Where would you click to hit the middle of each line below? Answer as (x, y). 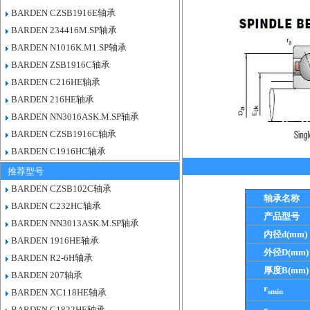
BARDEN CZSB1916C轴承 (64, 134)
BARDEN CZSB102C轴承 (61, 189)
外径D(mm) (286, 252)
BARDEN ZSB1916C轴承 (61, 65)
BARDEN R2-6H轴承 (52, 258)
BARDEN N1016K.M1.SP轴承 (69, 47)
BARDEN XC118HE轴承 (59, 292)
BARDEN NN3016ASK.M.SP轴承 (75, 117)
